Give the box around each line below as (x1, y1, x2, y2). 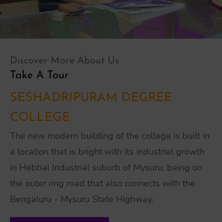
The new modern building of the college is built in (10, 130, 210, 142)
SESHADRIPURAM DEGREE (10, 92, 172, 104)
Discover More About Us (10, 56, 119, 66)
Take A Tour (10, 70, 68, 81)
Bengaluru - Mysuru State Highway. (10, 193, 154, 205)
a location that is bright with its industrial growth (10, 146, 205, 158)
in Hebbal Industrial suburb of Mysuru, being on (10, 162, 202, 173)
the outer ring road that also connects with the (10, 177, 195, 189)
